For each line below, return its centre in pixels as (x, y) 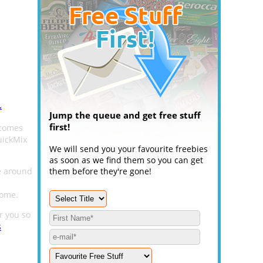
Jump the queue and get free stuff (125, 115)
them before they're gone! (100, 171)
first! (60, 127)
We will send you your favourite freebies (129, 149)
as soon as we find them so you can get (126, 160)
